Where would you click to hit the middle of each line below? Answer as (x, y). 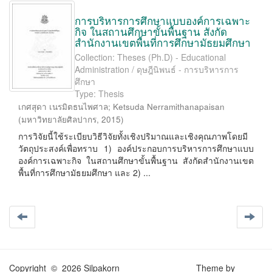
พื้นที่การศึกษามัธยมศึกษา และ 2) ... (84, 172)
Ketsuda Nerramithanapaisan (169, 107)
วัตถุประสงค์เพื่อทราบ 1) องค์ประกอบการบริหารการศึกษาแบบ (136, 148)
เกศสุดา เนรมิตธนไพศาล (63, 107)
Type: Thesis (99, 93)
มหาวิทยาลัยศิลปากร (59, 119)
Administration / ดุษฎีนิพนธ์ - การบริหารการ (157, 69)
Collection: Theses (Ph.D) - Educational (150, 57)
